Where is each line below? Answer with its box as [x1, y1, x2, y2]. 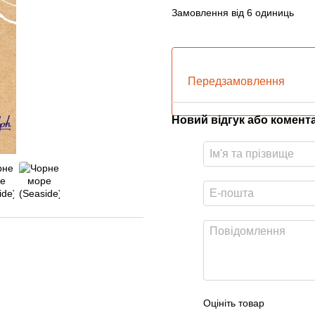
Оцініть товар [203, 297, 264, 309]
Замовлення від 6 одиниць [172, 7, 294, 18]
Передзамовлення [188, 75, 285, 87]
